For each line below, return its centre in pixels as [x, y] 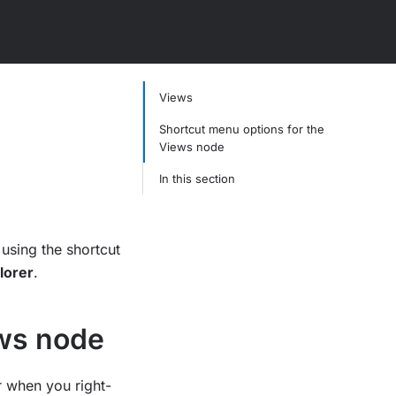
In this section [197, 179]
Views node [191, 147]
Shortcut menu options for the [241, 129]
